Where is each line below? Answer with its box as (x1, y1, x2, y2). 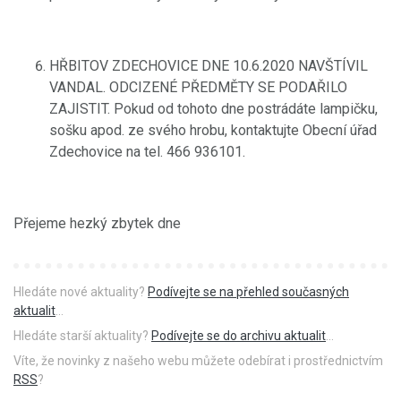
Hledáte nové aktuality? (13, 284, 148, 299)
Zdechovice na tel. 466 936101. (49, 142, 245, 160)
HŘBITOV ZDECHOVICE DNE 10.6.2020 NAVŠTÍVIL (49, 56, 368, 74)
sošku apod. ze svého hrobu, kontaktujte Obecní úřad (49, 121, 377, 139)
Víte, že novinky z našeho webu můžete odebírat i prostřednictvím (13, 353, 383, 368)
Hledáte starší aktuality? (13, 328, 151, 343)
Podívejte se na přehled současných (148, 284, 349, 299)
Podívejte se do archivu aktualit (151, 328, 326, 343)
